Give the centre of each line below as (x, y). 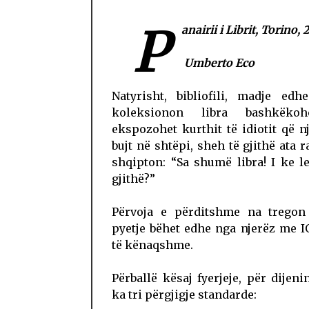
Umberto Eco (219, 63)
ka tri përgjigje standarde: (184, 295)
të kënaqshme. (152, 245)
